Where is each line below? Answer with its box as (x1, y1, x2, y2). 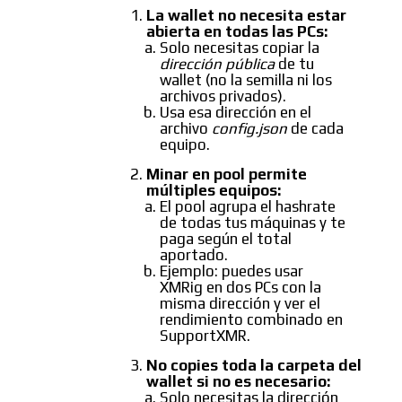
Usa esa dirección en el (160, 103, 311, 122)
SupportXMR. (160, 327, 250, 345)
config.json (212, 119, 287, 138)
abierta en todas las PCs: (146, 22, 328, 41)
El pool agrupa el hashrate (160, 197, 336, 216)
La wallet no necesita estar (146, 6, 346, 25)
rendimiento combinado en (160, 310, 343, 329)
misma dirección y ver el (160, 294, 320, 313)
